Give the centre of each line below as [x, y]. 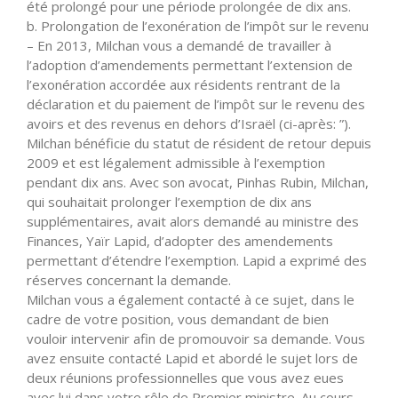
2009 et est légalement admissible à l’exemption [176, 162]
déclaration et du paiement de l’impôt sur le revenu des [196, 103]
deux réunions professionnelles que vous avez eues [185, 377]
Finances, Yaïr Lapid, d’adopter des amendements [180, 240]
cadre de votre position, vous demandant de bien [178, 318]
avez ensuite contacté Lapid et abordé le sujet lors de [192, 358]
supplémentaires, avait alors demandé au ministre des [193, 221]
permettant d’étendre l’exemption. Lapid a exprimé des [197, 260]
